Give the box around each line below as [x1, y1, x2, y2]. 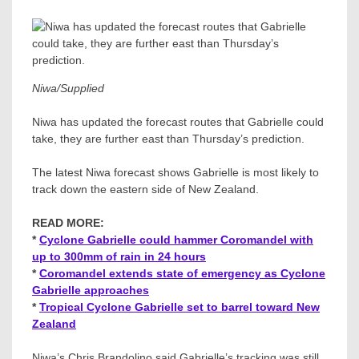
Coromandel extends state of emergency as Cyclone [39, 266, 325, 280]
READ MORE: [32, 216, 104, 229]
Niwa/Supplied [32, 81, 104, 95]
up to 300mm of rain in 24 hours [32, 249, 206, 263]
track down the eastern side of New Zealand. [32, 182, 259, 196]
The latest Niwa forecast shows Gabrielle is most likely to [32, 165, 319, 179]
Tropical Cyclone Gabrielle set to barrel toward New [39, 300, 320, 313]
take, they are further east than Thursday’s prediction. [32, 131, 305, 145]
